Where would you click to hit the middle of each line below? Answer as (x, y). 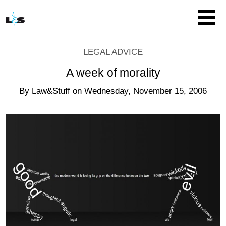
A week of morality (113, 73)
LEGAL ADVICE (113, 52)
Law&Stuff (51, 91)
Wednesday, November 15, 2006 (146, 91)
